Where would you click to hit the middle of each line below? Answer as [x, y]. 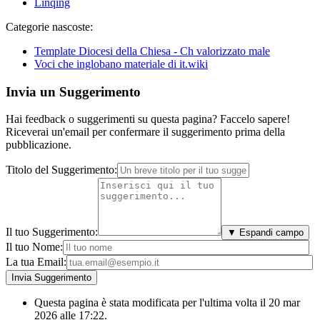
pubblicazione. [39, 145]
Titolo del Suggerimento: [61, 170]
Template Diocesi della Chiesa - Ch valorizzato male [152, 51]
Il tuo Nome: [34, 247]
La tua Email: [36, 262]
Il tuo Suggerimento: [52, 232]
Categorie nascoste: [49, 27]
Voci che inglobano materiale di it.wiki [121, 64]
